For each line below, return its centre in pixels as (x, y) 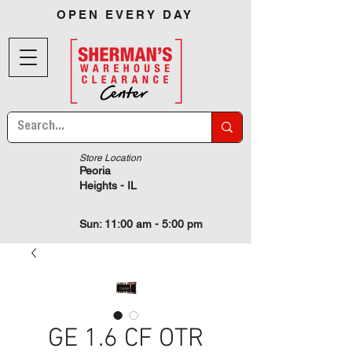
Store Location (110, 158)
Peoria (95, 170)
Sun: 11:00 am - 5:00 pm (141, 224)
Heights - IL (108, 185)
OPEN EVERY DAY (125, 15)
